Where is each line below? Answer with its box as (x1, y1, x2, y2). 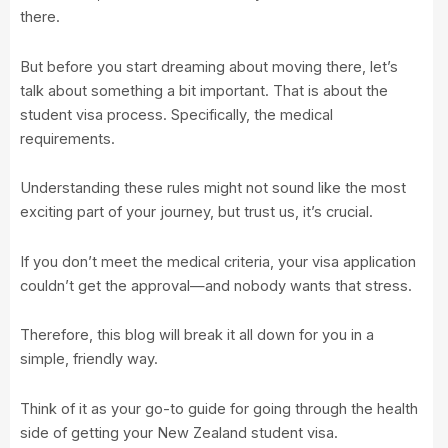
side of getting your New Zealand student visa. (20, 423, 342, 442)
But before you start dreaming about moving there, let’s (20, 57, 398, 76)
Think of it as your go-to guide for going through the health (20, 399, 418, 418)
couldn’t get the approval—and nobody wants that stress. (20, 276, 416, 295)
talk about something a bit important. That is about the (20, 81, 388, 100)
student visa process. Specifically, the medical (20, 105, 333, 124)
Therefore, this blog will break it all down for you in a (20, 326, 374, 345)
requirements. (20, 129, 115, 148)
